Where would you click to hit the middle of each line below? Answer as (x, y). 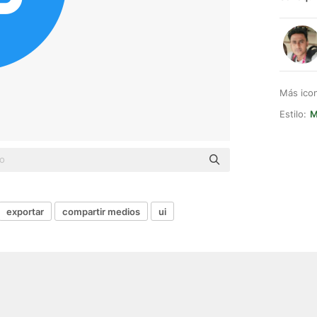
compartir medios (101, 211)
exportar (25, 211)
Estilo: (293, 114)
